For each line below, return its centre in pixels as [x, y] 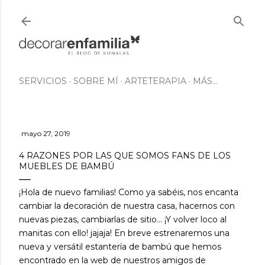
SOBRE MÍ [96, 81]
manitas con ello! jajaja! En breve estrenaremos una [124, 233]
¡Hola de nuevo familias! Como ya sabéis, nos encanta [129, 192]
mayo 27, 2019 [46, 133]
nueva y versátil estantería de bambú [95, 246]
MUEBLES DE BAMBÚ [67, 166]
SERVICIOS [43, 81]
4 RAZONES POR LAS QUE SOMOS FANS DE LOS [125, 155]
